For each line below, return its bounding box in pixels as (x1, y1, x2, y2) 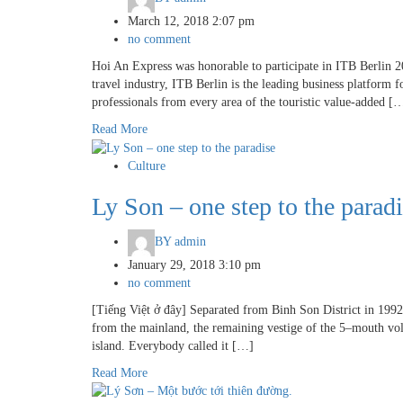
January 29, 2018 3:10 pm (128, 257, 261, 272)
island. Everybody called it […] (92, 338, 254, 353)
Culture (128, 158, 166, 173)
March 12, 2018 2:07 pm (128, 13, 255, 28)
